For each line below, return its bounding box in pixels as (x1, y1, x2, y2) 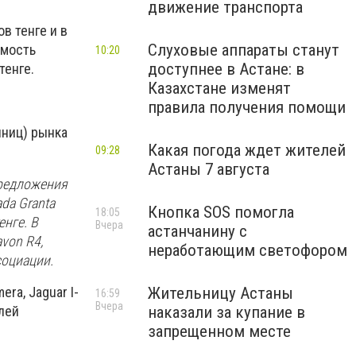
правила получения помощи (148, 98, 346, 117)
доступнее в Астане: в (148, 60, 304, 79)
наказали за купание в (148, 303, 305, 322)
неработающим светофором (148, 241, 347, 260)
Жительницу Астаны (148, 284, 293, 303)
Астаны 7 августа (148, 160, 269, 179)
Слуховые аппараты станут (148, 41, 339, 60)
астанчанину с (148, 222, 247, 241)
